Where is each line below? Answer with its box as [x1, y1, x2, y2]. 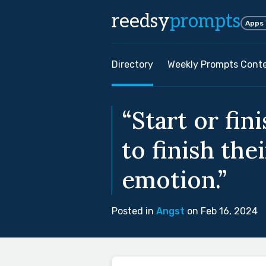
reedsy [112, 10, 170, 33]
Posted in [112, 205, 156, 217]
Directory [112, 59, 153, 70]
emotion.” [122, 164, 227, 195]
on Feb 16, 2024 [185, 205, 258, 217]
